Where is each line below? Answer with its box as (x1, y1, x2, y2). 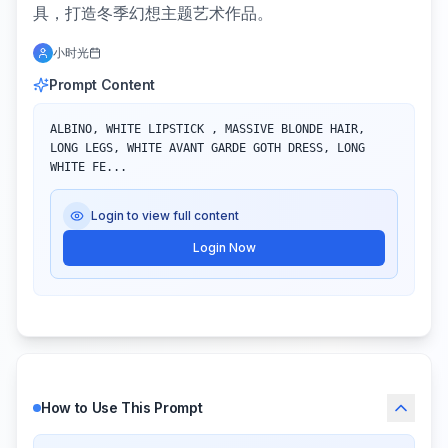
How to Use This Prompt (41, 399, 203, 417)
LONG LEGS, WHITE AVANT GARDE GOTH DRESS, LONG (50, 141, 365, 156)
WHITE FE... (50, 160, 127, 175)
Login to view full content (91, 208, 239, 224)
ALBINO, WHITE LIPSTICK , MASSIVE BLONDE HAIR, (50, 122, 365, 137)
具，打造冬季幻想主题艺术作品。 (33, 3, 273, 24)
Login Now (192, 240, 256, 256)
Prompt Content (49, 76, 156, 94)
